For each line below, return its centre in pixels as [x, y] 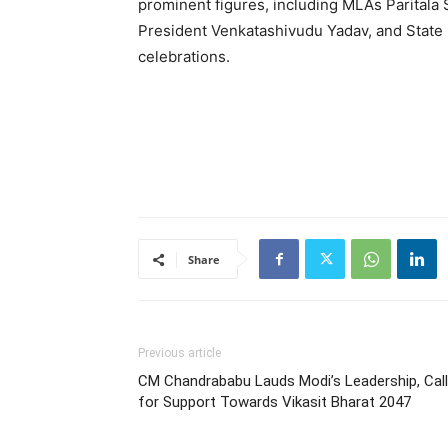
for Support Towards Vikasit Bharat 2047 [274, 402]
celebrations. [184, 56]
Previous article [179, 353]
